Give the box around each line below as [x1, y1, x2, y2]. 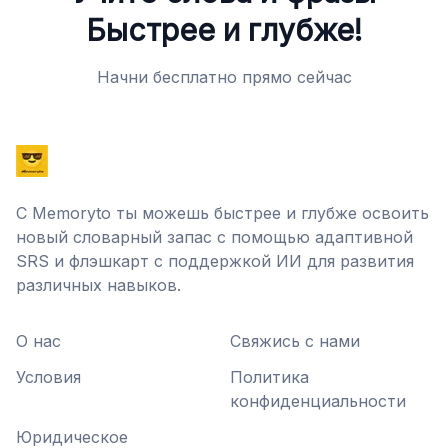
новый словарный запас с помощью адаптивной [16, 227, 413, 247]
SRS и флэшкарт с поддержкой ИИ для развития [16, 251, 414, 271]
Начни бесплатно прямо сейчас [96, 67, 352, 87]
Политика [230, 367, 309, 387]
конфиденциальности [230, 391, 406, 411]
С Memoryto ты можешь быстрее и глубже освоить [16, 203, 429, 223]
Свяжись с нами [230, 331, 360, 351]
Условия [16, 367, 81, 387]
